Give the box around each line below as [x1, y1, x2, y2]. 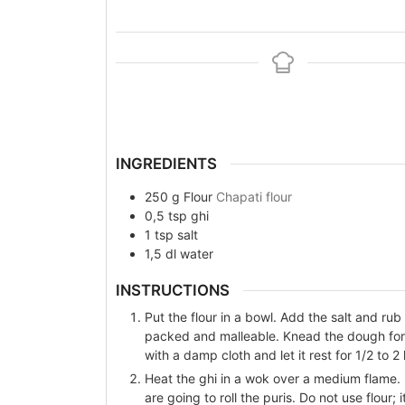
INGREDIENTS [116, 155, 218, 174]
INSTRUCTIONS [116, 280, 231, 299]
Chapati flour [216, 188, 293, 204]
